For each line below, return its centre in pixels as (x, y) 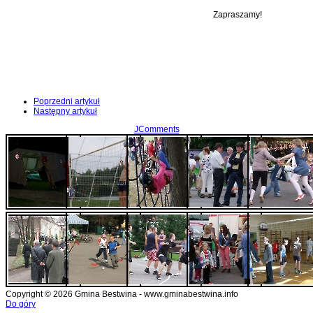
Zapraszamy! (238, 15)
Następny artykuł (65, 111)
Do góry (21, 304)
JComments (156, 130)
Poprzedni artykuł (67, 102)
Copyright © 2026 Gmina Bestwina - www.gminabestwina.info (122, 294)
